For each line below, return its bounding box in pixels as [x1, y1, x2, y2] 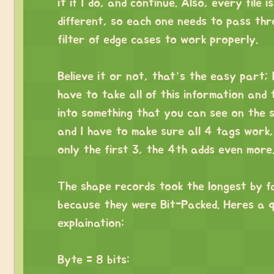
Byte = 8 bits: [57, 253, 130, 266]
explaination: [57, 217, 124, 229]
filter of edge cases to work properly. [57, 33, 258, 46]
